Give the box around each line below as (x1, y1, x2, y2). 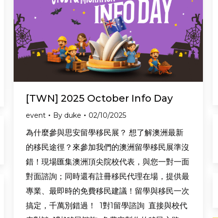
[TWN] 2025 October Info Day (26, 92, 173, 105)
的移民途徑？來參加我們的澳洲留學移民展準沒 (26, 143, 189, 152)
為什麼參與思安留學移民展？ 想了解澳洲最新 (26, 128, 183, 138)
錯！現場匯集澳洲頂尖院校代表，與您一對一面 (26, 157, 189, 167)
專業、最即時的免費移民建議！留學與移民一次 (26, 186, 189, 196)
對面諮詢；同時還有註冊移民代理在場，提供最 (26, 172, 189, 182)
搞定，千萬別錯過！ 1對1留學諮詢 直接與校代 (26, 201, 187, 211)
